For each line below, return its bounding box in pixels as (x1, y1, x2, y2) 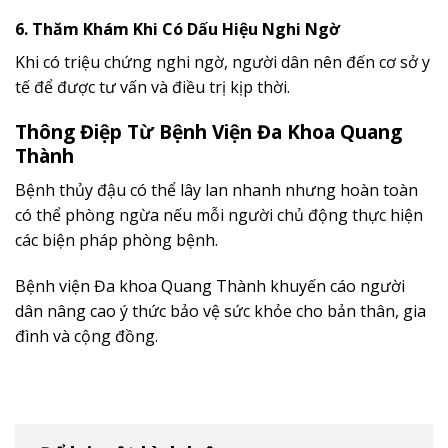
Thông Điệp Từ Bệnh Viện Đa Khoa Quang (15, 118, 402, 146)
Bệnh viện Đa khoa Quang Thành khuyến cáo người (15, 274, 405, 297)
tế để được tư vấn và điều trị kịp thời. (15, 75, 290, 98)
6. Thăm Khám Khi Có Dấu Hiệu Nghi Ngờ (15, 17, 340, 40)
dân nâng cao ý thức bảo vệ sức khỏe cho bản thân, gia (15, 299, 426, 322)
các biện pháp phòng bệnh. (15, 228, 218, 251)
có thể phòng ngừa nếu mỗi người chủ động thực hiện (15, 203, 423, 226)
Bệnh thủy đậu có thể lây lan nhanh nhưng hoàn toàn (15, 178, 418, 201)
